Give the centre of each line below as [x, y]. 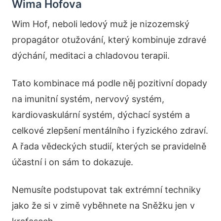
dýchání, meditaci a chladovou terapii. [91, 55]
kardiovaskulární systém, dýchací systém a [101, 115]
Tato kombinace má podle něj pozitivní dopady [110, 83]
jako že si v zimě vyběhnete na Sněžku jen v [103, 205]
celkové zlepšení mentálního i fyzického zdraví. [110, 130]
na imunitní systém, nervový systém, [88, 99]
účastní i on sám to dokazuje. [73, 162]
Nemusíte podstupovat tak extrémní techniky [106, 190]
